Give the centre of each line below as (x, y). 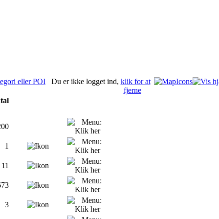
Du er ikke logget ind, (85, 81)
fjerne (132, 90)
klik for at (135, 81)
